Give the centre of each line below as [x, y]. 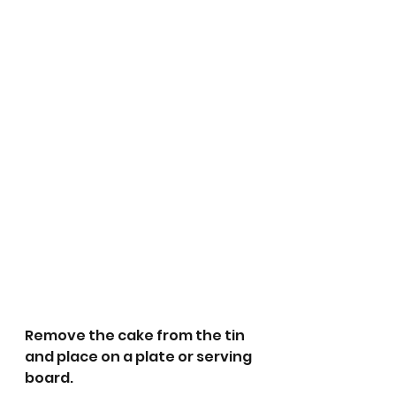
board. [49, 378]
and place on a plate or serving [140, 357]
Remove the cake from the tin [136, 336]
